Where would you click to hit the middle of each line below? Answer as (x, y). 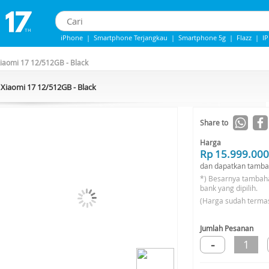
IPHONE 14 (119, 51)
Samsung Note (170, 51)
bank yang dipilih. (229, 188)
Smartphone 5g (202, 38)
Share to (214, 122)
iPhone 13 (76, 51)
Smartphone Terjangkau (131, 38)
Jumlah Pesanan (227, 228)
